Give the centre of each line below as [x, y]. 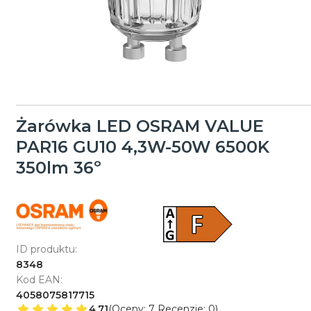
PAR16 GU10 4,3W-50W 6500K [142, 146]
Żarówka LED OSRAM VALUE [140, 126]
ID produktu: [46, 249]
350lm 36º [58, 167]
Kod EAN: [39, 279]
